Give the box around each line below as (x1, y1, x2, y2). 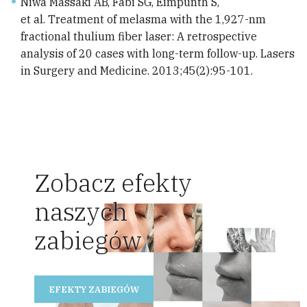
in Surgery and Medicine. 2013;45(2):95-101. (21, 64, 253, 78)
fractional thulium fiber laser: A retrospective (21, 29, 257, 44)
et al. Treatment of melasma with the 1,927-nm (21, 12, 266, 27)
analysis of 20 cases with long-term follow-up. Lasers (21, 47, 295, 61)
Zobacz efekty (34, 167, 192, 199)
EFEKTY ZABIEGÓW (48, 283, 139, 295)
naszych (34, 195, 127, 228)
